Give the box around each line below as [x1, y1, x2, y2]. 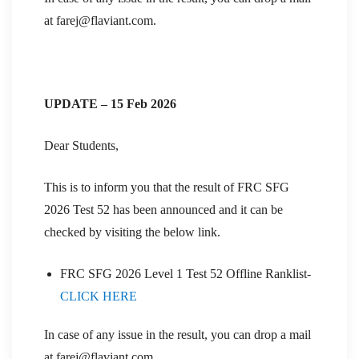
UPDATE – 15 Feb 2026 [44, 96, 176, 111]
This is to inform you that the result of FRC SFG [44, 179, 289, 194]
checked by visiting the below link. [44, 224, 220, 239]
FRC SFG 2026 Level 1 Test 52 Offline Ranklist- [60, 266, 311, 280]
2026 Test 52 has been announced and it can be [44, 202, 283, 216]
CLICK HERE [60, 288, 137, 303]
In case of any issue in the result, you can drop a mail [44, 327, 311, 341]
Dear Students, [44, 138, 119, 152]
